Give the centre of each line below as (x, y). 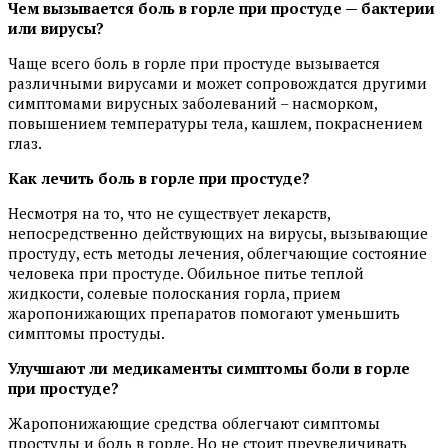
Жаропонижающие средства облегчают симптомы (194, 423)
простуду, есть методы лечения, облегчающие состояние (217, 253)
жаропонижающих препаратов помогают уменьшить (204, 313)
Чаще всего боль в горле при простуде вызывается (194, 63)
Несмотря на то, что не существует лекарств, (169, 213)
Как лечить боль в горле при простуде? (159, 178)
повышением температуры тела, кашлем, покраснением (215, 123)
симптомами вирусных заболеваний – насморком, (192, 103)
